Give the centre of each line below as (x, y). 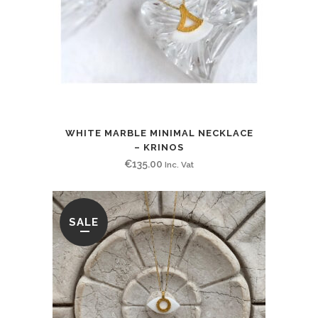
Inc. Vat (179, 164)
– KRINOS (159, 147)
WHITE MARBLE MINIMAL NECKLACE (159, 133)
